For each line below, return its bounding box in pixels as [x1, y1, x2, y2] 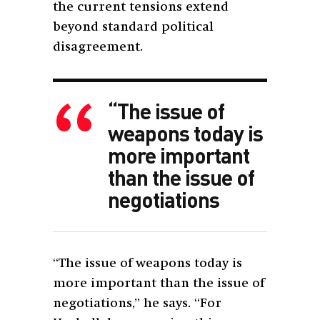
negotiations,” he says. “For [53, 296, 221, 310]
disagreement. [53, 40, 143, 54]
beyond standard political [53, 20, 214, 34]
